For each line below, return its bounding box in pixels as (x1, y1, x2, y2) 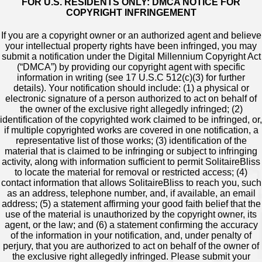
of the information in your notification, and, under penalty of (11, 230, 251, 241)
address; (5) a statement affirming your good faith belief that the (1, 199, 261, 209)
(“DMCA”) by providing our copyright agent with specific (17, 62, 245, 73)
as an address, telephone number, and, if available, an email (6, 188, 256, 199)
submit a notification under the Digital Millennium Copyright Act (1, 51, 261, 62)
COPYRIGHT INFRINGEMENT (65, 7, 196, 18)
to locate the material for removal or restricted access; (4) (15, 167, 247, 178)
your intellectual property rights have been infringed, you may (5, 41, 257, 51)
